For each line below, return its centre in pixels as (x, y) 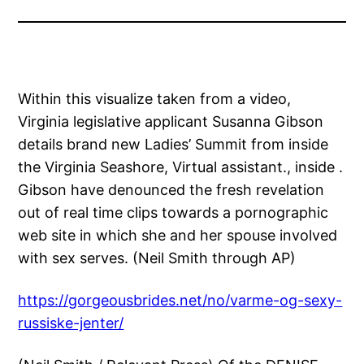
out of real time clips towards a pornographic (173, 213)
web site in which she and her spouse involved (178, 236)
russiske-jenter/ (71, 323)
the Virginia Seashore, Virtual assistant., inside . (181, 167)
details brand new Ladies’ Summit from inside (173, 145)
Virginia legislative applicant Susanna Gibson (171, 122)
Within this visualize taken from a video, (155, 99)
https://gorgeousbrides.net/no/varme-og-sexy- (180, 301)
